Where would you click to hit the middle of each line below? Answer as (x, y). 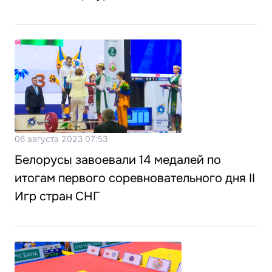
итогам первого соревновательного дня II (135, 178)
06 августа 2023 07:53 (61, 139)
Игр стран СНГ (57, 197)
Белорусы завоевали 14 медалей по (118, 160)
